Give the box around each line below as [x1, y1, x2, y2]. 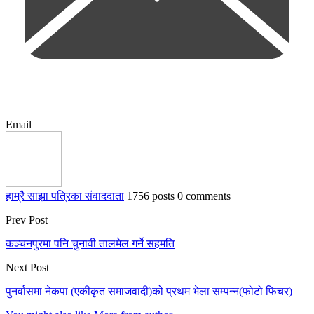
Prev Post [6, 214, 48, 226]
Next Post [6, 261, 49, 274]
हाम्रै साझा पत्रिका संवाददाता [6, 190, 124, 203]
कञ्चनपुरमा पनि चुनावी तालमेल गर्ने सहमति [6, 238, 175, 250]
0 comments [177, 190, 231, 203]
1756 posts [127, 190, 175, 203]
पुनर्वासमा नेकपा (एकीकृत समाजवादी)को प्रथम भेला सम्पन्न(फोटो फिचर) [6, 285, 292, 298]
